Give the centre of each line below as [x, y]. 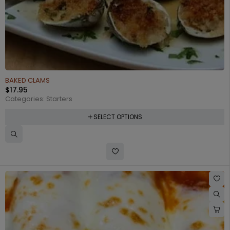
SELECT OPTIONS [118, 117]
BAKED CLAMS [27, 80]
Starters [59, 99]
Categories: [26, 99]
